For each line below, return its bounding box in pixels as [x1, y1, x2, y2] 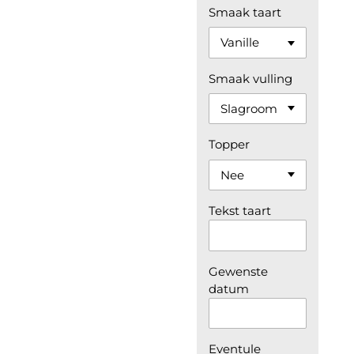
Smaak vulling [209, 70, 292, 86]
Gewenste [209, 263, 268, 279]
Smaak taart [209, 4, 281, 20]
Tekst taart [209, 203, 271, 219]
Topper [209, 137, 250, 153]
